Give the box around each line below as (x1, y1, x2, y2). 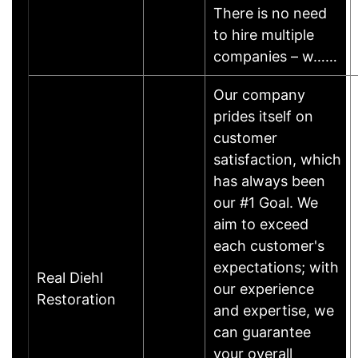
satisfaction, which (213, 150, 341, 168)
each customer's (213, 237, 324, 254)
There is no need (213, 4, 327, 22)
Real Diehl (37, 268, 103, 286)
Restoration (37, 290, 116, 308)
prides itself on (213, 107, 313, 125)
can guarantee (213, 323, 311, 340)
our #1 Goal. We (213, 193, 318, 211)
